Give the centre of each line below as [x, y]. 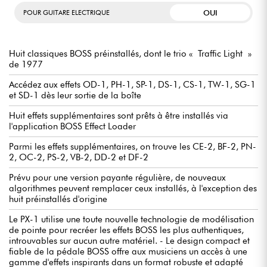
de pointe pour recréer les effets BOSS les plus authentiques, [126, 230]
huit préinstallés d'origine [58, 199]
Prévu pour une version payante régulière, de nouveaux [117, 178]
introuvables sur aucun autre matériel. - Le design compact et [129, 241]
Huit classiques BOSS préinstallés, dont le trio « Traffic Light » [130, 54]
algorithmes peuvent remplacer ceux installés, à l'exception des [133, 189]
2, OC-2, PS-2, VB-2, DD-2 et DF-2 [79, 158]
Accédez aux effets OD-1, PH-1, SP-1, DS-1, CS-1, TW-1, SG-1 [132, 85]
